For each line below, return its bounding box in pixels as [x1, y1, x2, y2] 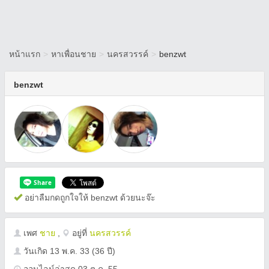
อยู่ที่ [70, 228, 89, 238]
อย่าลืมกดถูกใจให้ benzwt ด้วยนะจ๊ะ [22, 193, 156, 202]
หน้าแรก [9, 49, 40, 59]
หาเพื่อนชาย [51, 49, 96, 59]
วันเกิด [21, 246, 50, 256]
